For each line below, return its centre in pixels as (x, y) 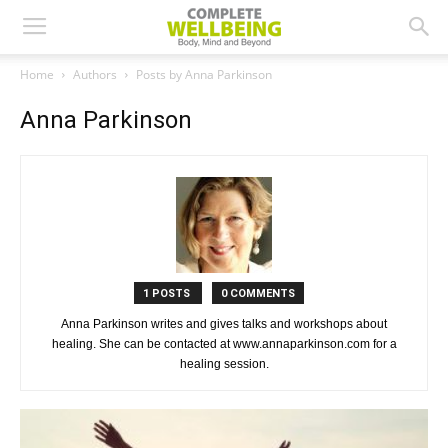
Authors (95, 74)
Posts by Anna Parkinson (204, 74)
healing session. (224, 364)
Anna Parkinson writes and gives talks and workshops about (224, 324)
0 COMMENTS (258, 293)
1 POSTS (168, 293)
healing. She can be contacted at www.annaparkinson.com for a (224, 344)
